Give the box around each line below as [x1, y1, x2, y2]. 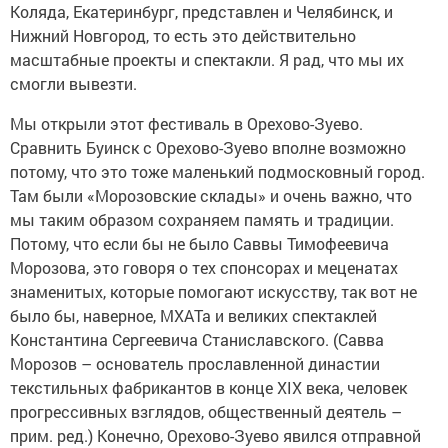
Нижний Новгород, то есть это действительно [10, 25, 356, 47]
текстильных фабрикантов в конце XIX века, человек [10, 377, 407, 399]
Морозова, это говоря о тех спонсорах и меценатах [10, 257, 398, 279]
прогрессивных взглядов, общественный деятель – [10, 401, 402, 423]
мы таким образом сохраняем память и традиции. [10, 209, 394, 231]
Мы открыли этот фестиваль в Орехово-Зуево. [10, 113, 363, 135]
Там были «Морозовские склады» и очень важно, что [10, 185, 412, 207]
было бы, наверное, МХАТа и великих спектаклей [10, 305, 377, 327]
